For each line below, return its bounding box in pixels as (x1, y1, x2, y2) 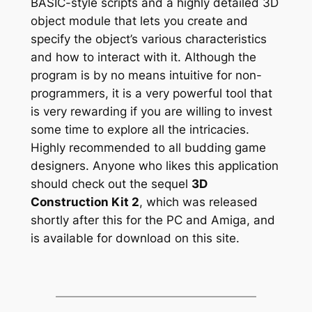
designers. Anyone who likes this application (30, 159, 279, 173)
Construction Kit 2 (30, 195, 139, 210)
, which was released (139, 195, 258, 210)
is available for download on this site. (30, 231, 240, 246)
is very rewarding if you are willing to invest (30, 104, 272, 119)
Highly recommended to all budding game (30, 141, 266, 155)
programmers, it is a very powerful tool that (30, 86, 272, 101)
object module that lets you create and (30, 14, 248, 29)
